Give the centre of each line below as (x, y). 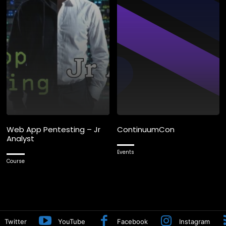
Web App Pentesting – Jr (53, 130)
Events (125, 152)
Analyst (20, 139)
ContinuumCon (146, 130)
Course (16, 161)
